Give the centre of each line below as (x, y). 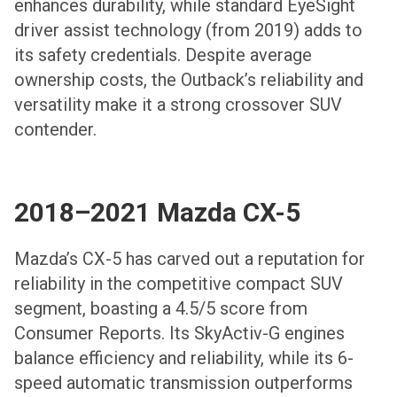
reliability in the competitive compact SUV (179, 283)
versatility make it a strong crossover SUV (178, 104)
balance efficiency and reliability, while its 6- (184, 358)
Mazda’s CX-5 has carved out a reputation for (190, 258)
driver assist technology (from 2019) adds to (188, 30)
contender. (55, 129)
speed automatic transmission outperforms (183, 382)
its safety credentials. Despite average (163, 54)
